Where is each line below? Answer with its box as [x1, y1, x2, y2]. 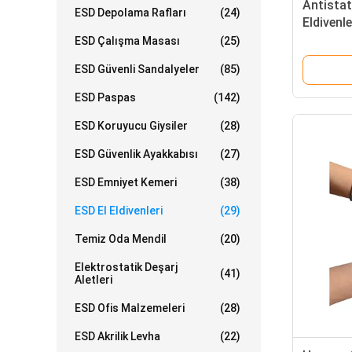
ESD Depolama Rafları [75, 6, 186, 19]
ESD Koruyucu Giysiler [75, 119, 188, 132]
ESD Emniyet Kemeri [75, 176, 177, 189]
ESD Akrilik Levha [75, 330, 160, 343]
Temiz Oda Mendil [75, 233, 167, 245]
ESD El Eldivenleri [75, 204, 163, 217]
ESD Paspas [75, 91, 136, 104]
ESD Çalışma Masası [75, 35, 180, 47]
